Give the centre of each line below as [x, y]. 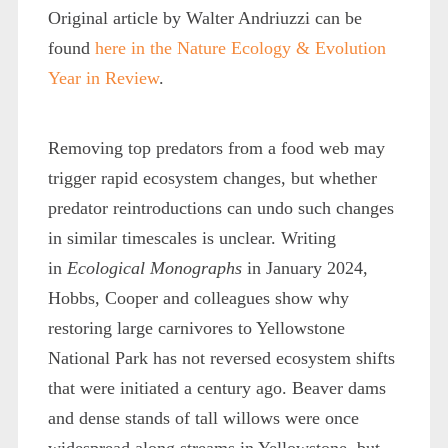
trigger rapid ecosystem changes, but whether [212, 177]
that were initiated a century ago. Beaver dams [216, 387]
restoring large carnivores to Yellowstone [196, 327]
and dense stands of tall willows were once [203, 417]
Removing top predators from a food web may [216, 147]
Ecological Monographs [154, 267]
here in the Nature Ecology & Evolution [240, 47]
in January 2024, [304, 267]
